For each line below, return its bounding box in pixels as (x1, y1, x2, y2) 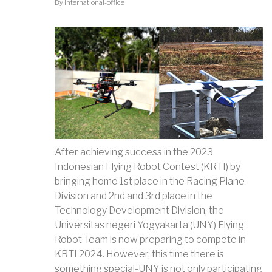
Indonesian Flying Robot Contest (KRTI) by (55, 161, 240, 173)
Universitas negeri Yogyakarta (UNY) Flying (55, 219, 244, 231)
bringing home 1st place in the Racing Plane (55, 175, 245, 188)
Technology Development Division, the (55, 205, 224, 217)
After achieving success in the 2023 (55, 146, 213, 158)
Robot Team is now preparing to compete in (55, 234, 246, 246)
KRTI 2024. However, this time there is (55, 248, 224, 260)
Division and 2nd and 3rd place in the (55, 190, 212, 202)
